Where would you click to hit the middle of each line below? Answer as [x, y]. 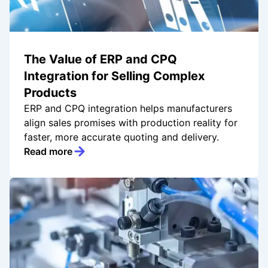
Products [50, 93]
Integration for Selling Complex [114, 76]
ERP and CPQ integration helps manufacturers [128, 109]
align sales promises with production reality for [131, 123]
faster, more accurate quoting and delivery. [121, 137]
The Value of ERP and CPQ [100, 60]
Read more [48, 152]
